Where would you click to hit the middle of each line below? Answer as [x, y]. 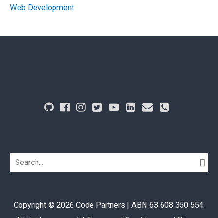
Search [22, 157]
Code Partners [100, 205]
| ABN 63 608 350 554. [165, 205]
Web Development [42, 7]
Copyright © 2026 [45, 205]
